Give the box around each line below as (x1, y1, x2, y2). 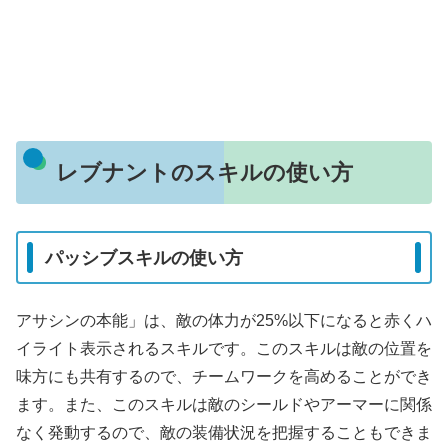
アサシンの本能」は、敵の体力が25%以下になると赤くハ (16, 312, 432, 330)
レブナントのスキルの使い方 (55, 160, 353, 186)
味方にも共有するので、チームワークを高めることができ (16, 368, 432, 386)
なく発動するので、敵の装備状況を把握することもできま (16, 424, 432, 442)
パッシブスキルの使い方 (45, 247, 243, 268)
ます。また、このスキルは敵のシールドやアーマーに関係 (16, 396, 432, 414)
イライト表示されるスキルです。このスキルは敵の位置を (16, 340, 432, 358)
